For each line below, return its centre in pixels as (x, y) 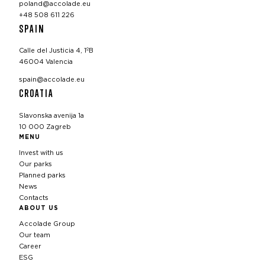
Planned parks (42, 175)
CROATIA (36, 93)
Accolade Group (47, 224)
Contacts (34, 198)
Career (30, 246)
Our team (35, 235)
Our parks (35, 164)
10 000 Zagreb (45, 127)
